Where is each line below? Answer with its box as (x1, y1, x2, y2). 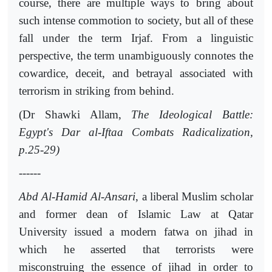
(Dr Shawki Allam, (19, 107, 132, 121)
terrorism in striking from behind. (19, 84, 174, 98)
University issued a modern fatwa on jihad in (19, 225, 253, 238)
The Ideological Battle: (131, 107, 254, 121)
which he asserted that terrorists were (19, 242, 253, 256)
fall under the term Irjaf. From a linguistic (19, 32, 253, 45)
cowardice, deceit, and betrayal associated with (19, 67, 253, 80)
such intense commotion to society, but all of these (19, 14, 253, 27)
